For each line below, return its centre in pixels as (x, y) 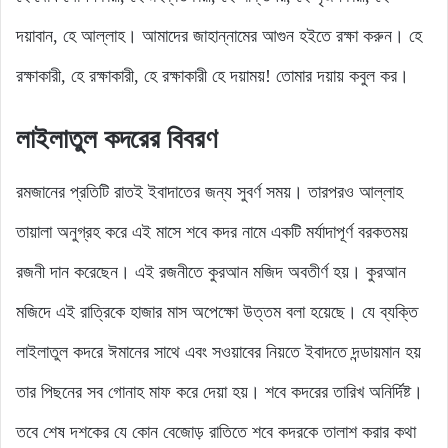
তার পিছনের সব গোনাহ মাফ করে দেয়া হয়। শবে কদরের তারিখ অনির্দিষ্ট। (219, 391)
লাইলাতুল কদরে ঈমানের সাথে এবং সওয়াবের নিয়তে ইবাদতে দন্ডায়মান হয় (218, 351)
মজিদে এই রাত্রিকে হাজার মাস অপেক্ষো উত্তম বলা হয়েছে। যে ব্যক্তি (217, 311)
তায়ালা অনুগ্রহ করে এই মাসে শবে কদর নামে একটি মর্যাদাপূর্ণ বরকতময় (212, 231)
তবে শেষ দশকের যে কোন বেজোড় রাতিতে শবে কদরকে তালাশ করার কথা (216, 431)
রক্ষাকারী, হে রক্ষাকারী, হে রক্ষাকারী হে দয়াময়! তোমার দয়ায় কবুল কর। (212, 76)
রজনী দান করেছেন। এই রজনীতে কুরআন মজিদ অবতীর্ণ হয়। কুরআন (211, 271)
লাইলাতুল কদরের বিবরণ (116, 139)
